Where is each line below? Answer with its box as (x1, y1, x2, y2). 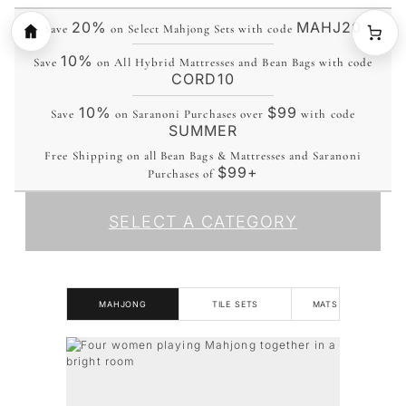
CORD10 (171, 70, 235, 88)
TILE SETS (211, 299, 259, 309)
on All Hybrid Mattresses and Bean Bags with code (93, 55, 373, 70)
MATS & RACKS (312, 299, 383, 309)
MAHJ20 (295, 18, 362, 36)
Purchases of (147, 167, 218, 181)
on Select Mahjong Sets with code (107, 22, 296, 36)
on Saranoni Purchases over (111, 107, 267, 121)
